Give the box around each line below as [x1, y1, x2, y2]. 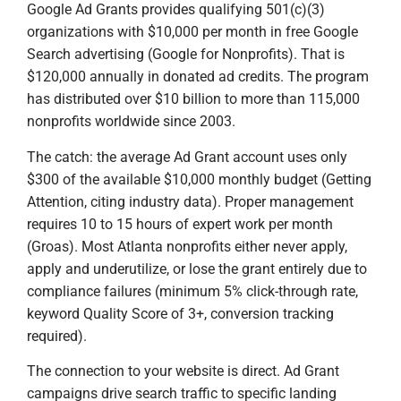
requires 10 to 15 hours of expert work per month [27, 215, 333, 233]
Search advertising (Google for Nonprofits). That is [27, 46, 345, 64]
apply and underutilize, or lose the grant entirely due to [27, 260, 367, 277]
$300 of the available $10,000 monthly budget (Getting [27, 170, 371, 188]
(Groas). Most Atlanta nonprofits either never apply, [27, 237, 347, 255]
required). [27, 327, 87, 345]
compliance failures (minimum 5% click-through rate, [27, 282, 358, 300]
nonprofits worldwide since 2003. [27, 113, 235, 131]
